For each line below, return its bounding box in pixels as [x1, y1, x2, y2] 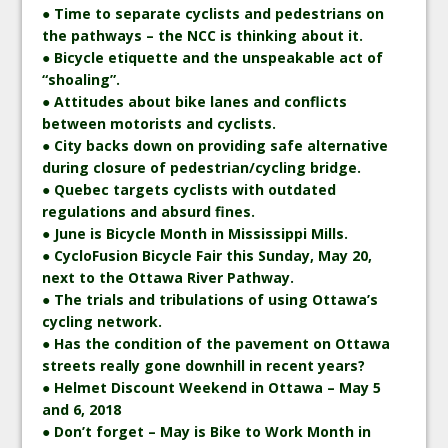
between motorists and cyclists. [42, 113, 277, 133]
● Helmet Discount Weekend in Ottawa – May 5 [42, 377, 382, 397]
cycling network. [42, 311, 163, 331]
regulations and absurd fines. [42, 201, 256, 221]
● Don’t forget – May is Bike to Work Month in [42, 421, 372, 441]
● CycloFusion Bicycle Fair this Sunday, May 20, [42, 245, 373, 265]
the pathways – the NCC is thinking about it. [42, 25, 364, 45]
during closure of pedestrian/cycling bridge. [42, 157, 362, 177]
